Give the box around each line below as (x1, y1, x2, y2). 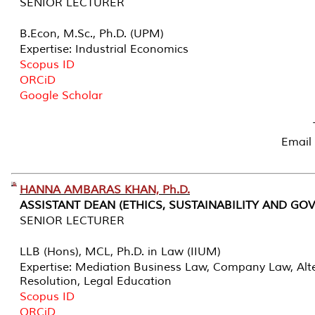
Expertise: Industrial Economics (20, 41, 188, 56)
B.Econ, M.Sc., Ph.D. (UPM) (20, 26, 164, 41)
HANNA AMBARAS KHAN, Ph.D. (20, 182, 190, 197)
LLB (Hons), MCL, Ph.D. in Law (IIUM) (20, 244, 221, 259)
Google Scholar (20, 88, 103, 103)
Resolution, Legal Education (20, 274, 172, 288)
